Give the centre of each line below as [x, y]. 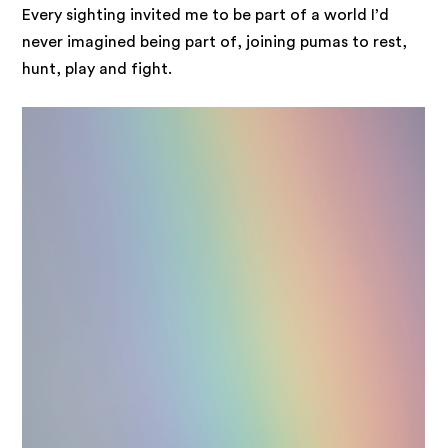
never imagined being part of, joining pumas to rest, [215, 41]
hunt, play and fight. [97, 68]
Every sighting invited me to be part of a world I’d [206, 14]
